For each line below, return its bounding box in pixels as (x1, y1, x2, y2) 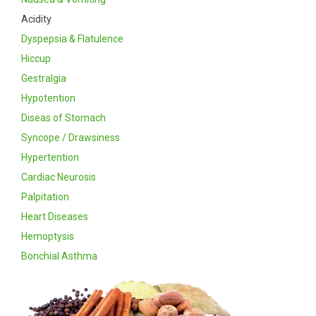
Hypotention (21, 92, 75, 104)
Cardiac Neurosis (21, 171, 96, 183)
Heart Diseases (21, 210, 88, 222)
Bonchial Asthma (21, 250, 97, 262)
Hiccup (21, 52, 51, 64)
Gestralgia (21, 72, 66, 84)
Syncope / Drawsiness (21, 131, 120, 143)
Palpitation (21, 190, 69, 202)
